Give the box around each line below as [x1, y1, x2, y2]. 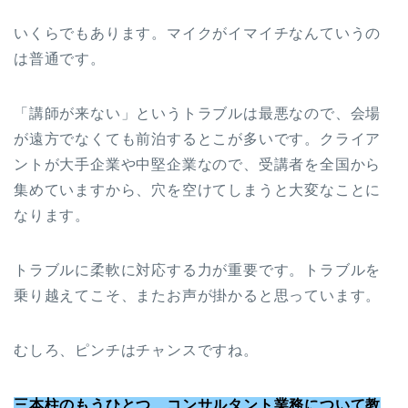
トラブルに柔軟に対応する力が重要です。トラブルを [14, 262, 382, 279]
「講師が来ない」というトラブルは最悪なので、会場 [14, 106, 382, 122]
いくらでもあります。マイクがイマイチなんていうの [14, 25, 382, 42]
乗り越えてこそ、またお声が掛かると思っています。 [14, 288, 382, 304]
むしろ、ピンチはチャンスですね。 [14, 342, 259, 359]
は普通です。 [14, 51, 106, 67]
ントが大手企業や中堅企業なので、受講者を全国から [14, 157, 382, 173]
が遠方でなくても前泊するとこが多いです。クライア [14, 131, 382, 148]
